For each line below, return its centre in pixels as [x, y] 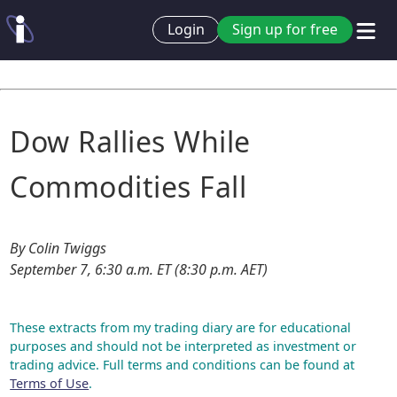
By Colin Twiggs [58, 248]
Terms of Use [50, 383]
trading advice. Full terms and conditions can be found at [183, 365]
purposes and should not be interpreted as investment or [183, 346]
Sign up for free [285, 30]
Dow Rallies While [130, 141]
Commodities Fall [128, 187]
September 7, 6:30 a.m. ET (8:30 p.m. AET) [139, 269]
